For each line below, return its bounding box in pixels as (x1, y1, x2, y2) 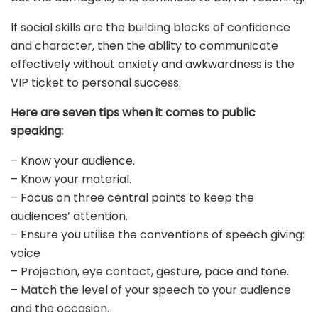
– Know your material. (11, 170, 131, 187)
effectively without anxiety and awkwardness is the (11, 55, 295, 72)
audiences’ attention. (11, 207, 128, 224)
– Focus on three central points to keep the (11, 189, 254, 206)
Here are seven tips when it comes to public (11, 104, 256, 121)
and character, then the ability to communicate (11, 37, 278, 54)
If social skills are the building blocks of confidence (11, 18, 290, 35)
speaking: (11, 122, 63, 139)
